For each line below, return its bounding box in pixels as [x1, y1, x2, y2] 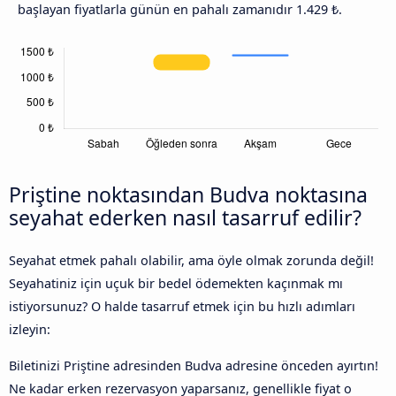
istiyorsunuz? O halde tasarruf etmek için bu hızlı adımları [9, 298, 355, 316]
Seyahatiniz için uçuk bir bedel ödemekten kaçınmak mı [9, 275, 343, 293]
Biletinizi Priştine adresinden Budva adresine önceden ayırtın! [9, 356, 378, 374]
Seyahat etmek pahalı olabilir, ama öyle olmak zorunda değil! [9, 252, 374, 270]
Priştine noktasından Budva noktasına [9, 180, 368, 209]
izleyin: [9, 321, 50, 339]
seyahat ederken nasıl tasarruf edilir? [9, 203, 362, 232]
